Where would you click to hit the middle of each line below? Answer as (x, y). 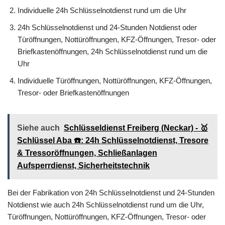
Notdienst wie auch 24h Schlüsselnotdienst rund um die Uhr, (106, 205)
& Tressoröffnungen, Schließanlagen (87, 153)
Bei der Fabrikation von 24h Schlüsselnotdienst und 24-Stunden (111, 193)
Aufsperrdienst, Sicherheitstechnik (83, 166)
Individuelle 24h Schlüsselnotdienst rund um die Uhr (102, 11)
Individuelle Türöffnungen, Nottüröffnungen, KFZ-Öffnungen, (115, 81)
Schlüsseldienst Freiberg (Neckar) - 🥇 (136, 128)
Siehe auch (38, 128)
